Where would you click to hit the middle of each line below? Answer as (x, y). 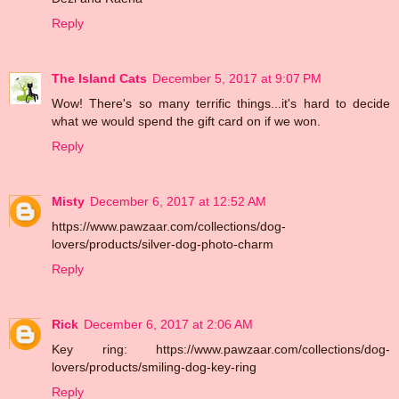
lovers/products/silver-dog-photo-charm (163, 244)
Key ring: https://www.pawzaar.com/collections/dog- (221, 349)
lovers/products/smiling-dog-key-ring (154, 366)
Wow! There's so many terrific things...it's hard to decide (221, 103)
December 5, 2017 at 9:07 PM (237, 78)
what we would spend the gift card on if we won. (186, 121)
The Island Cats (99, 78)
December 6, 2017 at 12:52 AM (178, 201)
